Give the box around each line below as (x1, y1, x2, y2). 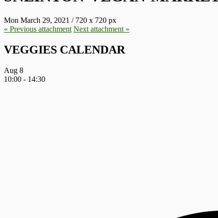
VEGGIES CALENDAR (4, 43, 125, 56)
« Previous (4, 24, 36, 33)
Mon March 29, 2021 (4, 16, 70, 24)
